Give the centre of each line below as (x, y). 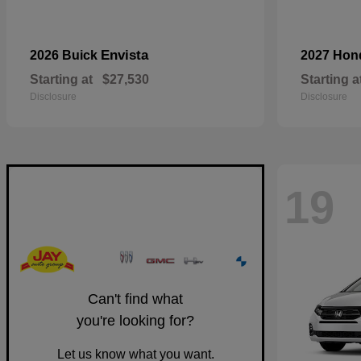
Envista (124, 55)
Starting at (61, 79)
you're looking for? (135, 320)
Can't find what (135, 299)
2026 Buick (65, 55)
